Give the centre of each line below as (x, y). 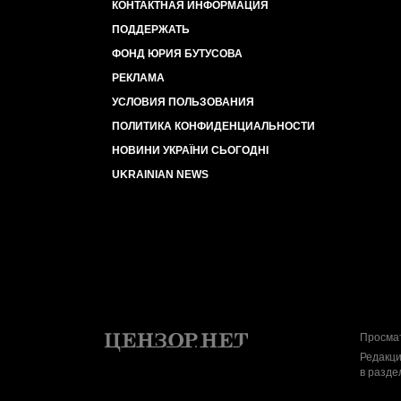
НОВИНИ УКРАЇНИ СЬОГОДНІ (190, 150)
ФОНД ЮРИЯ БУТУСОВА (177, 54)
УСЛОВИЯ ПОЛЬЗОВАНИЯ (183, 102)
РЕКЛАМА (138, 78)
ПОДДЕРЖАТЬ (151, 30)
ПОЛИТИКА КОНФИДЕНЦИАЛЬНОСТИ (213, 126)
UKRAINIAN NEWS (160, 175)
